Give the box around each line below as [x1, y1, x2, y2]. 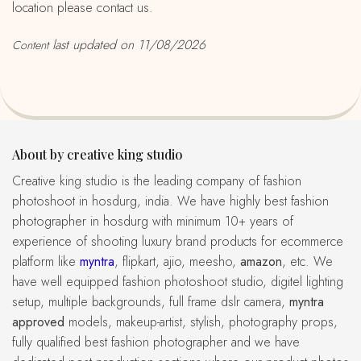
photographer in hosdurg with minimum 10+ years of [12, 211, 293, 230]
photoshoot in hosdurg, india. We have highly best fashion [12, 191, 329, 210]
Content [20, 36, 48, 53]
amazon [240, 251, 282, 271]
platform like [12, 251, 80, 271]
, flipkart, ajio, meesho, [114, 251, 240, 271]
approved [12, 312, 64, 331]
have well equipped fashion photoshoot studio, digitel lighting [12, 272, 343, 291]
